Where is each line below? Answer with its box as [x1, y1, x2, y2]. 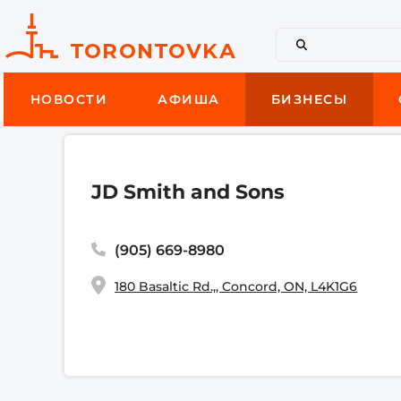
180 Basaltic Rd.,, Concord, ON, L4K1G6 [115, 278, 358, 294]
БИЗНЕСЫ [270, 91, 348, 107]
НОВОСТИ [30, 91, 108, 107]
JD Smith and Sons [91, 180, 286, 204]
